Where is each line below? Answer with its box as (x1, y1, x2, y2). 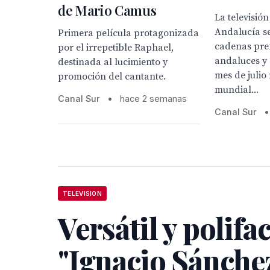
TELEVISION (63, 190, 102, 198)
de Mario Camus (58, 1, 157, 20)
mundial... (215, 84, 259, 96)
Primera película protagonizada (58, 27, 199, 40)
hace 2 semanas (120, 93, 187, 104)
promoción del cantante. (58, 71, 166, 83)
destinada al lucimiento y (58, 56, 168, 69)
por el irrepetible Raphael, (58, 42, 174, 54)
